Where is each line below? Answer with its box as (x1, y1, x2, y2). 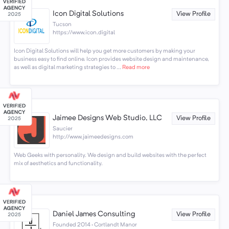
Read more (121, 64, 150, 71)
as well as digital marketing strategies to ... (13, 64, 121, 71)
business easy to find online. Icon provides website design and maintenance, (13, 56, 209, 63)
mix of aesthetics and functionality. (13, 161, 103, 167)
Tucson (53, 21, 72, 28)
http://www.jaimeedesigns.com (53, 133, 134, 140)
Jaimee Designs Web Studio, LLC (53, 114, 163, 123)
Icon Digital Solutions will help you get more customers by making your (13, 48, 195, 55)
